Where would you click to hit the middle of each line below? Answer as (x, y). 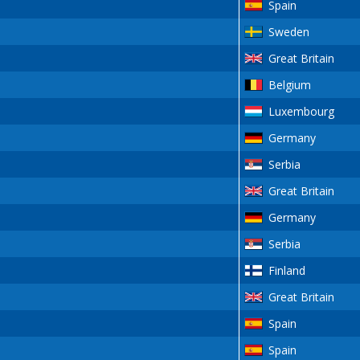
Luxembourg (301, 112)
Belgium (289, 85)
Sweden (288, 32)
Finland (286, 271)
